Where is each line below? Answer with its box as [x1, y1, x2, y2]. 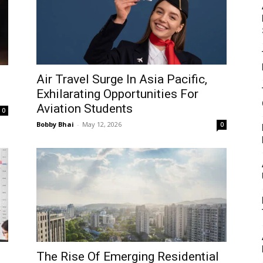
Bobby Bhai [36, 119, 74, 129]
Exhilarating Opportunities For [36, 86, 198, 101]
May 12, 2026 [82, 119, 122, 129]
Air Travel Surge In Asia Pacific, [36, 72, 207, 86]
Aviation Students [36, 101, 133, 116]
